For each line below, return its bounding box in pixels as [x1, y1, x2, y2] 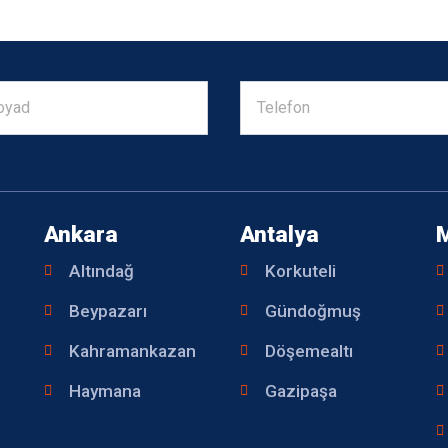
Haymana [68, 380, 141, 401]
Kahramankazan [68, 340, 196, 361]
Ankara [43, 220, 118, 247]
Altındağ [68, 260, 134, 281]
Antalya [239, 220, 319, 247]
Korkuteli [264, 260, 336, 281]
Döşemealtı [264, 340, 353, 361]
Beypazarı [68, 300, 147, 321]
